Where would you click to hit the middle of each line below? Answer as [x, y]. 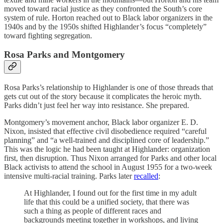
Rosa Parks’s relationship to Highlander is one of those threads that [109, 88]
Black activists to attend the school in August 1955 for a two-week [108, 167]
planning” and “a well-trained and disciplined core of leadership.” [107, 140]
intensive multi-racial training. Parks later [69, 176]
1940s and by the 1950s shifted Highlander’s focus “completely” [105, 26]
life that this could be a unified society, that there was [107, 202]
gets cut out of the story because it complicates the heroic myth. [103, 97]
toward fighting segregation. [48, 35]
